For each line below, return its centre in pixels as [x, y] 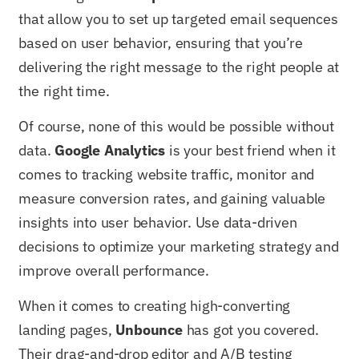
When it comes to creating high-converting [155, 306]
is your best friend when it [250, 151]
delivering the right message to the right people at [179, 67]
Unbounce [149, 330]
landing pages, [67, 330]
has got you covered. [250, 330]
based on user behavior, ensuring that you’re [161, 42]
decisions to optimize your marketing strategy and [179, 247]
